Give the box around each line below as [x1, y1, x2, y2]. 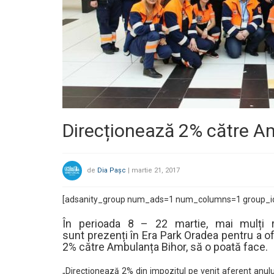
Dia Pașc [97, 166, 126, 174]
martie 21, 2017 [131, 166, 180, 174]
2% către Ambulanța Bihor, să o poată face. [62, 240, 268, 253]
